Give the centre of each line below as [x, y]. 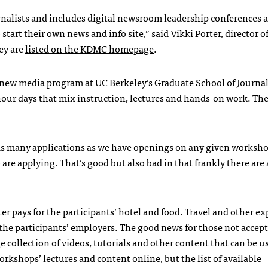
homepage [130, 48]
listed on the [53, 48]
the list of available [221, 258]
